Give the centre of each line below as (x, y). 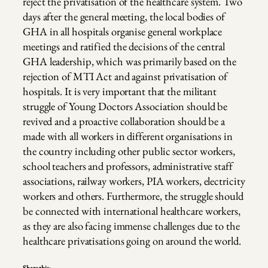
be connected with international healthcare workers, (132, 211)
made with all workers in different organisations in (128, 136)
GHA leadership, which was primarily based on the (130, 61)
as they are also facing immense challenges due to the (131, 226)
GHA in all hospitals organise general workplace (123, 31)
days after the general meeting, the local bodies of (124, 16)
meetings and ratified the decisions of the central (124, 46)
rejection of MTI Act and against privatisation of (125, 76)
